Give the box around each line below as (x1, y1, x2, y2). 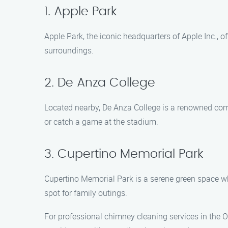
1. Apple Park (44, 6, 117, 18)
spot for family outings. (44, 187, 127, 198)
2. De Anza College (44, 77, 155, 89)
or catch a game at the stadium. (44, 116, 158, 127)
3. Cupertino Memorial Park (44, 148, 203, 160)
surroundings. (44, 45, 94, 56)
